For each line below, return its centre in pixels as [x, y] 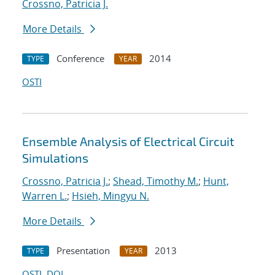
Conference [80, 59]
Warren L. [45, 196]
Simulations [55, 158]
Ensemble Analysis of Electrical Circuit [128, 141]
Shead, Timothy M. [156, 181]
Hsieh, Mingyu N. [110, 196]
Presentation [83, 251]
